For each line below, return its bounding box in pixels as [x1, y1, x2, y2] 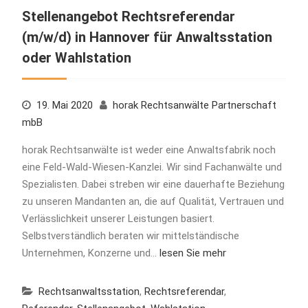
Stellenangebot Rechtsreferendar [21, 8, 235, 25]
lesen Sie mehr [159, 246, 226, 259]
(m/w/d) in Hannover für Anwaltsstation [21, 28, 272, 45]
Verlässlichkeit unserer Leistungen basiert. [21, 212, 214, 225]
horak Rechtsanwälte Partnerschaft [112, 98, 276, 111]
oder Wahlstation [21, 49, 131, 66]
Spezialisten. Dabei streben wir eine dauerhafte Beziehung [21, 177, 285, 190]
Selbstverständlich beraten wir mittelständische [21, 229, 239, 242]
